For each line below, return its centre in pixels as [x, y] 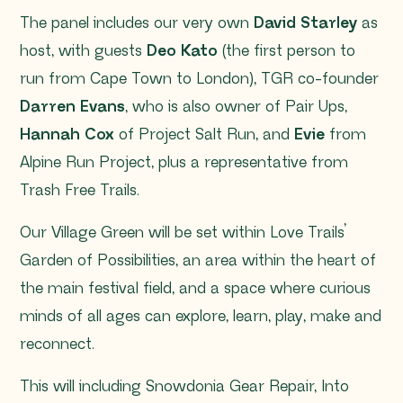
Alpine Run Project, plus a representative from [184, 162]
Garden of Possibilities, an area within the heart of [198, 260]
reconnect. [57, 344]
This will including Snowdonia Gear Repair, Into [184, 386]
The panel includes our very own [137, 23]
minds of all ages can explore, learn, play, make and [201, 316]
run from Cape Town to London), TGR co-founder [199, 79]
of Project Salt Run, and [204, 134]
